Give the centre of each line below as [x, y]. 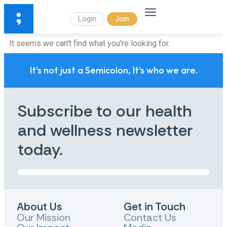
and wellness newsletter [105, 130]
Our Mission [44, 217]
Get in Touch [155, 207]
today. [40, 149]
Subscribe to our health [105, 111]
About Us [39, 207]
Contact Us [150, 217]
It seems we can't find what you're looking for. [89, 43]
